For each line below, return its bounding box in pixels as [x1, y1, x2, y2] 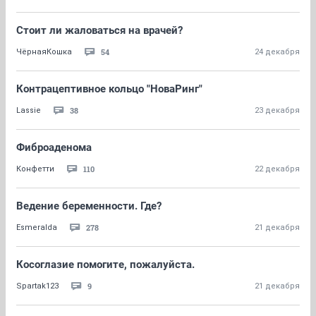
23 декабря [255, 106, 300, 115]
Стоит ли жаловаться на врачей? [16, 24, 183, 37]
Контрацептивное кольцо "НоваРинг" [16, 83, 202, 95]
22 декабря [255, 164, 300, 174]
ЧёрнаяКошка [16, 47, 72, 56]
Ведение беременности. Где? [16, 200, 162, 212]
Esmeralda [16, 223, 57, 232]
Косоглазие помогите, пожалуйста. [16, 258, 195, 271]
